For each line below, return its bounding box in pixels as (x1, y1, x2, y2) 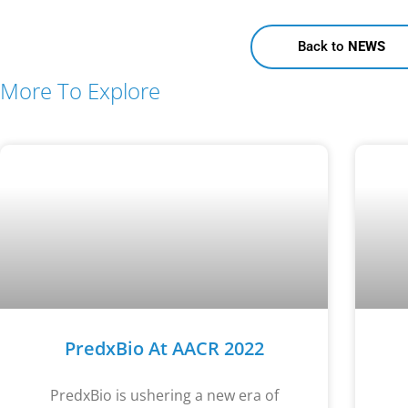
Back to (298, 38, 348, 56)
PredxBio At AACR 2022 (64, 336, 264, 362)
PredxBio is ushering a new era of (49, 385, 279, 406)
